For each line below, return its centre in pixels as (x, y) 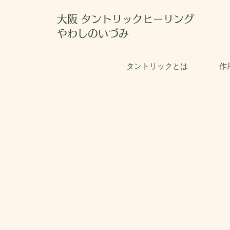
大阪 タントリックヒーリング (126, 19)
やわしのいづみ (93, 33)
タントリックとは (157, 66)
